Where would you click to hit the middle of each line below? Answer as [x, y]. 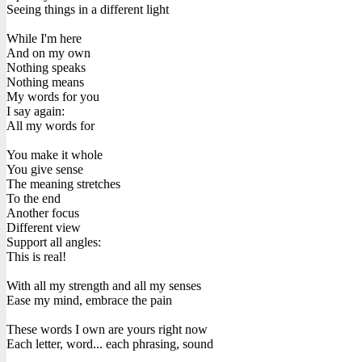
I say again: [36, 111]
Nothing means [45, 82]
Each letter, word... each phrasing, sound [110, 343]
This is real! [36, 256]
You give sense [45, 169]
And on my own [48, 53]
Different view [44, 227]
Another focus [43, 213]
